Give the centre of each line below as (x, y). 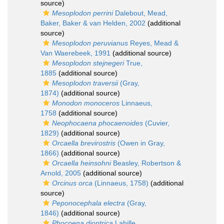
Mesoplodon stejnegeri (88, 63)
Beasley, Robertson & (146, 163)
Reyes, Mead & (153, 43)
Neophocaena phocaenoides (97, 123)
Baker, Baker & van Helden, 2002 (93, 23)
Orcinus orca (72, 183)
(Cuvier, (156, 123)
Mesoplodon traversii (85, 83)
